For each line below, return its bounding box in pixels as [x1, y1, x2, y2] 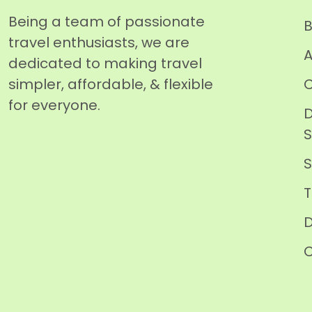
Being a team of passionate [8, 12, 205, 31]
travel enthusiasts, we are [8, 33, 189, 52]
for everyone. [8, 95, 100, 115]
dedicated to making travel [8, 54, 202, 73]
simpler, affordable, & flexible [8, 75, 213, 94]
